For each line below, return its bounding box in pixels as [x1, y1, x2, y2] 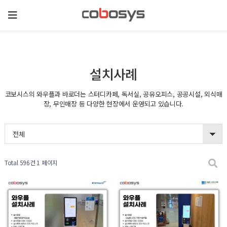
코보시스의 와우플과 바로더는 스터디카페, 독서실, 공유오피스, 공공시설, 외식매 [5, 89, 222, 99]
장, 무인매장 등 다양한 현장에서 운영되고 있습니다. [43, 99, 184, 108]
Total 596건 [4, 158, 35, 167]
